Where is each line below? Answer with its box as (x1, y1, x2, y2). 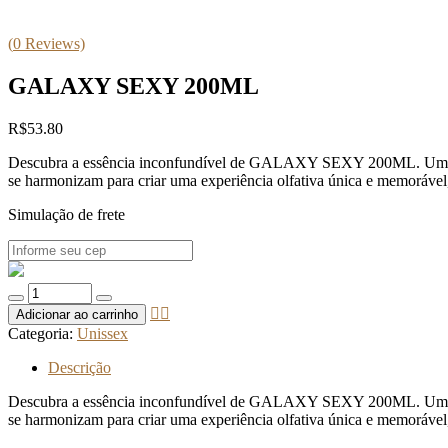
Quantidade (7, 282, 80, 300)
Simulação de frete (8, 206, 125, 224)
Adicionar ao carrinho (16, 307, 138, 323)
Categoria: (8, 325, 77, 343)
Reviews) (21, 35, 85, 53)
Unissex (77, 325, 128, 343)
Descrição (48, 359, 111, 377)
